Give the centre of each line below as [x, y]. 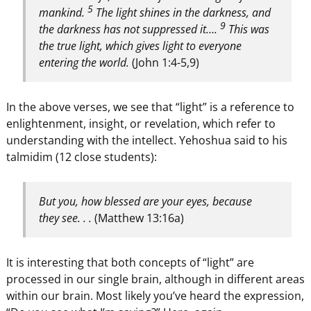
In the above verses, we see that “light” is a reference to [150, 107]
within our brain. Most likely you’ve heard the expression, [155, 296]
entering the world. [86, 63]
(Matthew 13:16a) [140, 218]
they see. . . [67, 218]
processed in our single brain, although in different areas [155, 279]
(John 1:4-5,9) [166, 63]
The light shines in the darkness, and [182, 13]
